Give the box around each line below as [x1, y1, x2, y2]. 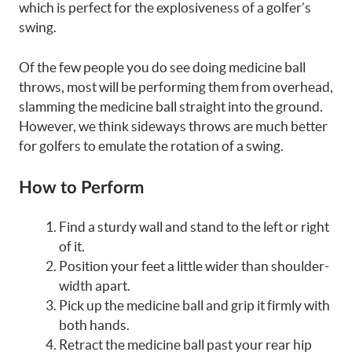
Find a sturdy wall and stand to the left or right [59, 219, 329, 235]
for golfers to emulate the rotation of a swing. [19, 137, 284, 153]
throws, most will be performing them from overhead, [19, 79, 333, 94]
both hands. [59, 317, 130, 333]
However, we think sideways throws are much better [19, 118, 328, 134]
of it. [59, 239, 85, 255]
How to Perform [19, 179, 144, 197]
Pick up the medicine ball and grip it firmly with [59, 298, 330, 313]
